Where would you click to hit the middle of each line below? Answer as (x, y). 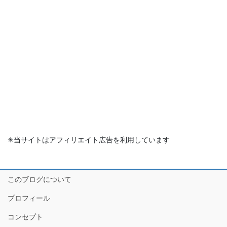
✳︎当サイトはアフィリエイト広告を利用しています (89, 140)
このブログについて (40, 179)
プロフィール (29, 198)
